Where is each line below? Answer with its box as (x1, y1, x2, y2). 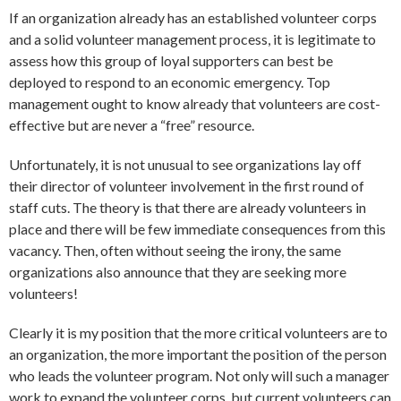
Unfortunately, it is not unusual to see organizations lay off (9, 156, 362, 174)
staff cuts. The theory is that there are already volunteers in (9, 199, 366, 217)
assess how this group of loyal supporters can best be (9, 52, 333, 70)
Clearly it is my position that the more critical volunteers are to (9, 324, 388, 342)
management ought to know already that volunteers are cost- (9, 95, 380, 113)
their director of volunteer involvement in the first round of (9, 177, 364, 195)
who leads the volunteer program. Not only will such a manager (9, 367, 389, 385)
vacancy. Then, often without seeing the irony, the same (9, 242, 341, 260)
